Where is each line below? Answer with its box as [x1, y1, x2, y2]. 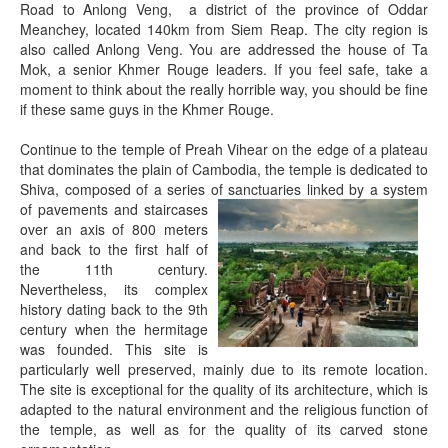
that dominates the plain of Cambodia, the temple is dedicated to [20, 159, 428, 179]
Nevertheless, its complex [20, 279, 208, 299]
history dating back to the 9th [20, 299, 208, 319]
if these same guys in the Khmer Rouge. [20, 99, 274, 119]
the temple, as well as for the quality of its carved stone [20, 419, 428, 439]
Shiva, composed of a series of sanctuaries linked [20, 179, 344, 199]
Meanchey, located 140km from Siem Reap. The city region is [20, 19, 428, 39]
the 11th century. [20, 259, 208, 279]
